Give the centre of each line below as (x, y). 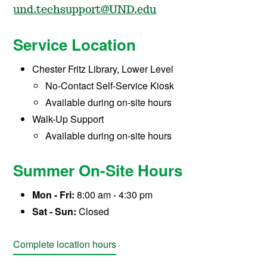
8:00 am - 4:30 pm (114, 194)
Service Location (75, 44)
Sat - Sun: (55, 211)
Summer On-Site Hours (98, 170)
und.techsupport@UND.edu (85, 10)
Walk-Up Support (68, 119)
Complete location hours (65, 244)
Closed (94, 211)
